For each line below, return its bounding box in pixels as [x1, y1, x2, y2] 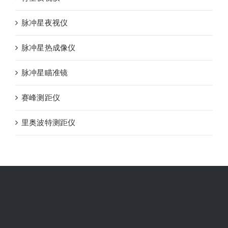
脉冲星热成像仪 [21, 43, 76, 52]
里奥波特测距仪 [21, 118, 76, 127]
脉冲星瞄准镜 [21, 68, 68, 77]
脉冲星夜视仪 [21, 18, 68, 27]
